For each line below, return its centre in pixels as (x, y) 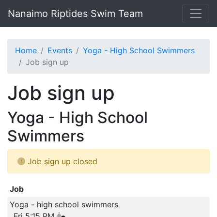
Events (60, 50)
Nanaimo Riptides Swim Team (75, 14)
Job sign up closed (61, 161)
